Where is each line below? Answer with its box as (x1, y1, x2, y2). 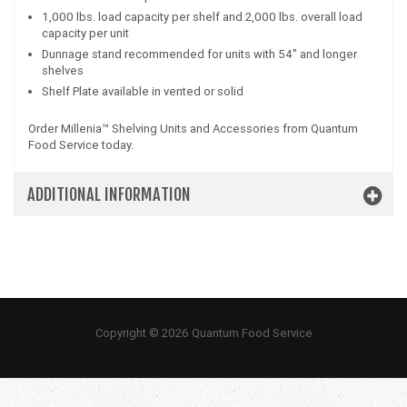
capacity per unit (42, 25, 129, 42)
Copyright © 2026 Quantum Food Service (94, 325, 313, 342)
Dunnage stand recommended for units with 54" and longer (42, 46, 357, 63)
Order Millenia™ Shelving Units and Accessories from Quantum (28, 121, 358, 137)
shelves (42, 63, 84, 79)
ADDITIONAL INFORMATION (27, 184, 191, 205)
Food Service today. (28, 137, 134, 154)
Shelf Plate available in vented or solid (42, 84, 243, 100)
